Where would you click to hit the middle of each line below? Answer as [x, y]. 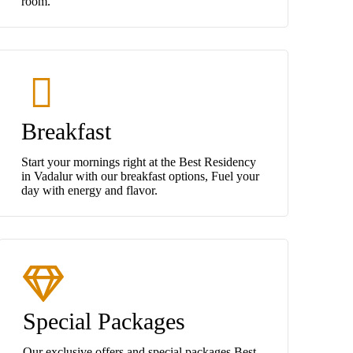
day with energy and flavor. [89, 190]
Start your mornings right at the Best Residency [138, 162]
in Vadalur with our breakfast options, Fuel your [140, 176]
